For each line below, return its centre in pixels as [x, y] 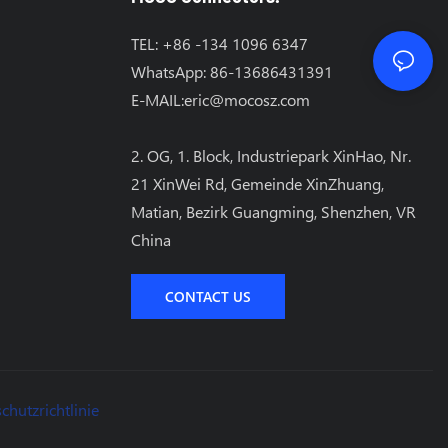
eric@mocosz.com [247, 100]
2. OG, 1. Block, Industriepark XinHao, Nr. [271, 156]
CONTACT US [208, 297]
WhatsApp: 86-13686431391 [232, 72]
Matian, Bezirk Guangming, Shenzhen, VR [274, 212]
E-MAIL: [158, 100]
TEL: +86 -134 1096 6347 [220, 44]
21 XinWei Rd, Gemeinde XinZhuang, [258, 184]
